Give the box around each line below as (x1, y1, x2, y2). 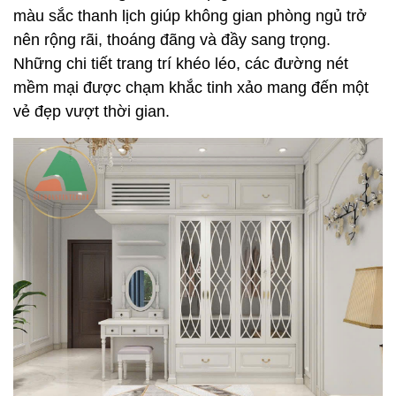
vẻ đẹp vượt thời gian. (13, 102, 170, 120)
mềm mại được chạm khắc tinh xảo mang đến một (13, 78, 369, 96)
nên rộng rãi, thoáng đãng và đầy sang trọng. (13, 30, 331, 49)
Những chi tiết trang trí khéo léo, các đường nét (13, 54, 348, 72)
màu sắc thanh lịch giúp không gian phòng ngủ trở (13, 6, 367, 25)
